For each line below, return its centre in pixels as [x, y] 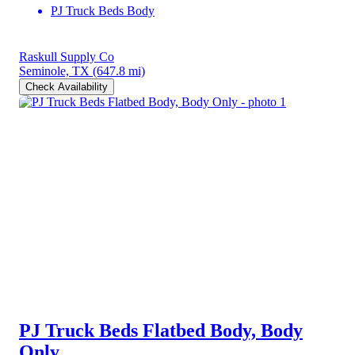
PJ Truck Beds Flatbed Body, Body [161, 330]
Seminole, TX [54, 71]
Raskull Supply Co [67, 56]
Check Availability [67, 86]
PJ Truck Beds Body [103, 10]
